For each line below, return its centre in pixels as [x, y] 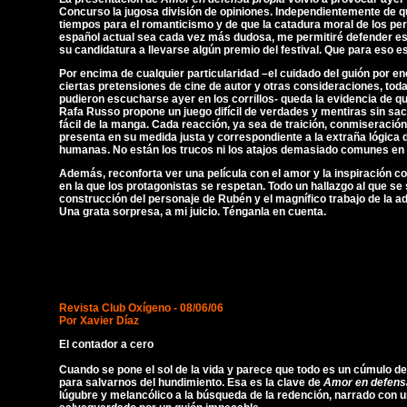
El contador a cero [106, 344]
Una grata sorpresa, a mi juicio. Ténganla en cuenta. [193, 212]
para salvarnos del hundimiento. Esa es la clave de [191, 382]
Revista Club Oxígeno [115, 308]
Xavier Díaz [109, 321]
